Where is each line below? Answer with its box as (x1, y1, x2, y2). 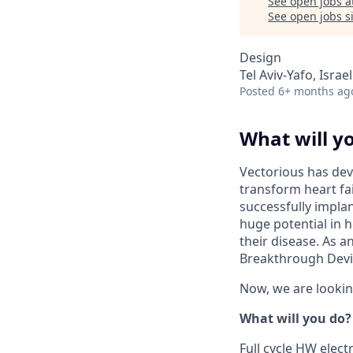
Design (240, 49, 281, 66)
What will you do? (240, 309, 351, 327)
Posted (240, 84, 275, 98)
